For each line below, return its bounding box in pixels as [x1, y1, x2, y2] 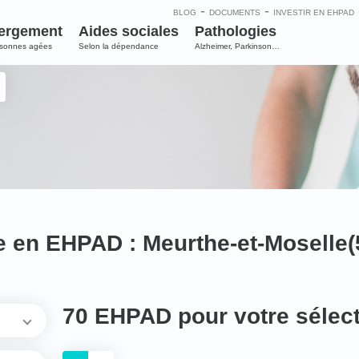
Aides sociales [78, 23, 179, 39]
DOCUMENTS [208, 8, 260, 17]
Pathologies [194, 23, 276, 39]
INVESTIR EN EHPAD [272, 8, 354, 17]
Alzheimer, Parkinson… [194, 42, 280, 50]
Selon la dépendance [78, 42, 159, 50]
